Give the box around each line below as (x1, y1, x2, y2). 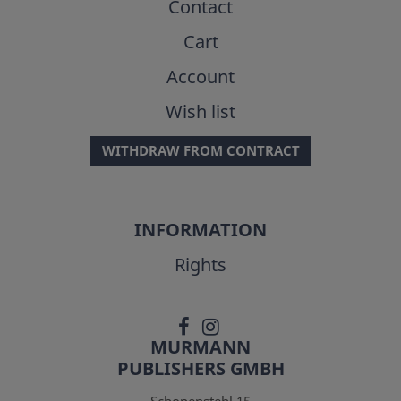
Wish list (166, 99, 235, 124)
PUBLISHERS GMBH (116, 356, 285, 381)
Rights (175, 252, 226, 277)
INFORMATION (134, 218, 267, 243)
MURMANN (150, 335, 251, 360)
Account (166, 64, 235, 90)
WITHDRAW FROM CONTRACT (101, 141, 300, 160)
